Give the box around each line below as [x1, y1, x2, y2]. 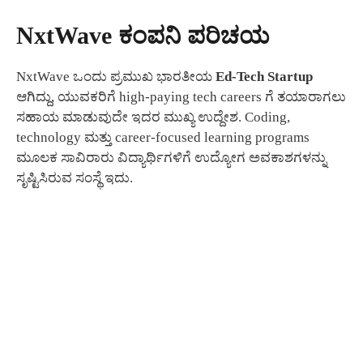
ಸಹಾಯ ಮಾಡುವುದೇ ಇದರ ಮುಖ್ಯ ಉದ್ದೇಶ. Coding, [16, 109, 290, 125]
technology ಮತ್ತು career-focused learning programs [16, 129, 310, 145]
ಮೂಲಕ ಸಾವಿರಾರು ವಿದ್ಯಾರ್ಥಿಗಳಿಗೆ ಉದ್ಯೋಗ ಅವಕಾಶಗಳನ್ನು [16, 149, 327, 165]
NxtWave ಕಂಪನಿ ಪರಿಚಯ [16, 21, 270, 49]
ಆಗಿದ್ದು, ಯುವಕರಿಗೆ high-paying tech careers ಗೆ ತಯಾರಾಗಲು [16, 88, 346, 105]
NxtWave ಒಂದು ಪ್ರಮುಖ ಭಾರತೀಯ [16, 68, 216, 84]
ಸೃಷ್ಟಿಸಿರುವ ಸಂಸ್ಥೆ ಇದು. [16, 169, 133, 186]
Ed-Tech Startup [216, 68, 313, 84]
